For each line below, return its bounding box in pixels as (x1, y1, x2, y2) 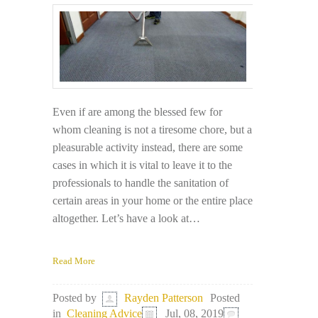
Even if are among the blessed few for (53, 106, 222, 119)
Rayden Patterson (124, 292, 203, 305)
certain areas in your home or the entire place (53, 194, 253, 207)
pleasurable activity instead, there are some (53, 141, 243, 154)
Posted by (53, 292, 97, 305)
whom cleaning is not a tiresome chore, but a (53, 124, 252, 136)
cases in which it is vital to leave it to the (53, 159, 232, 172)
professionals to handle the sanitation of (53, 177, 229, 190)
